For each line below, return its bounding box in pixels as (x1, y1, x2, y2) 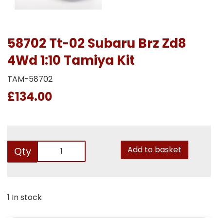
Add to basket (127, 144, 182, 155)
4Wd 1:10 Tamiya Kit (7, 51, 135, 69)
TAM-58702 (7, 73, 53, 85)
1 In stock (7, 191, 42, 203)
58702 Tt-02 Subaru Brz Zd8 (7, 34, 186, 52)
